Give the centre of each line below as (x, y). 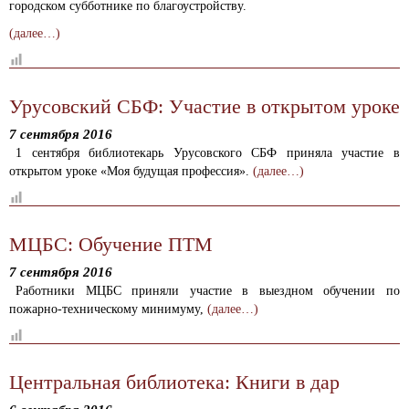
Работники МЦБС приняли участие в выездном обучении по (208, 291)
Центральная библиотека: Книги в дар (174, 382)
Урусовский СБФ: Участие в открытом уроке (204, 106)
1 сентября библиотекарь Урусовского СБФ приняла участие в (208, 153)
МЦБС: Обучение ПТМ (111, 244)
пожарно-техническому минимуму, (108, 309)
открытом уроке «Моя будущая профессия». (131, 171)
